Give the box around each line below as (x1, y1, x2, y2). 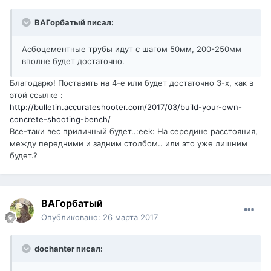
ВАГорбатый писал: (33, 18, 114, 28)
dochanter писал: (33, 244, 103, 254)
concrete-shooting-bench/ (10, 114, 111, 125)
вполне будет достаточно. (22, 56, 125, 67)
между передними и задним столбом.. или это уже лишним (10, 139, 247, 149)
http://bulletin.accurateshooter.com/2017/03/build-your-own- (10, 102, 242, 113)
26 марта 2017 (103, 212, 158, 223)
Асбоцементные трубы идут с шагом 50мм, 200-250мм (22, 44, 241, 54)
